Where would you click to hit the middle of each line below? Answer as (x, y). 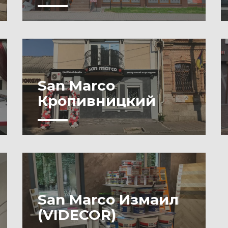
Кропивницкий (97, 101)
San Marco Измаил (108, 199)
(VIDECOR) (77, 215)
